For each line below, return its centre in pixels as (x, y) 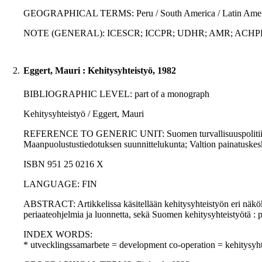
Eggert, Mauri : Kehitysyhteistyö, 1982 (100, 71)
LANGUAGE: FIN (60, 184)
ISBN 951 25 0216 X (63, 164)
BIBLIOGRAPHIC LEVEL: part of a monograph (116, 94)
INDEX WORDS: (58, 235)
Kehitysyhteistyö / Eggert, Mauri (84, 114)
